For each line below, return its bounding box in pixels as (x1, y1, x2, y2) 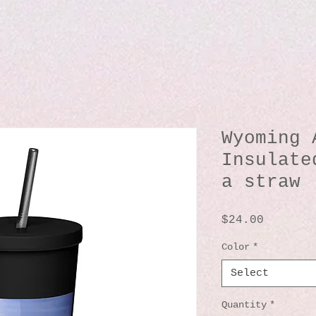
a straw (221, 171, 300, 193)
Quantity (221, 298, 267, 310)
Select (231, 267, 269, 279)
